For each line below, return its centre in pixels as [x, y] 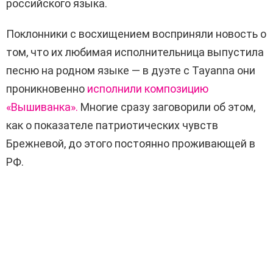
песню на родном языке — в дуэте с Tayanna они [131, 71]
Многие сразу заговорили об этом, [167, 107]
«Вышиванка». [42, 107]
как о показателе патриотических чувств [112, 126]
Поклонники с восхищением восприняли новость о [136, 34]
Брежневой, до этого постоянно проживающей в [131, 144]
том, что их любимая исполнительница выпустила [135, 52]
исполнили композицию [148, 89]
